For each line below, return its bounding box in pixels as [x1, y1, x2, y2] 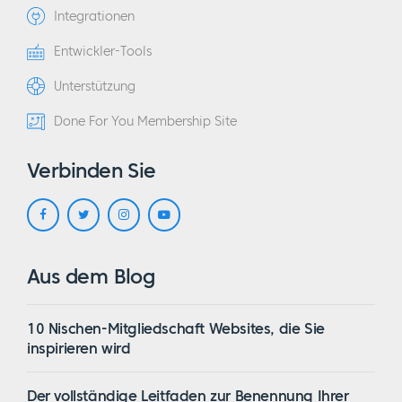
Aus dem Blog [27, 264, 155, 289]
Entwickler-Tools [54, 44, 152, 59]
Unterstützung [54, 79, 135, 94]
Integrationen [54, 9, 135, 24]
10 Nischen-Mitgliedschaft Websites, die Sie [27, 319, 325, 337]
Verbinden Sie [27, 158, 156, 183]
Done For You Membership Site [54, 114, 237, 129]
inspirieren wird [27, 339, 131, 357]
